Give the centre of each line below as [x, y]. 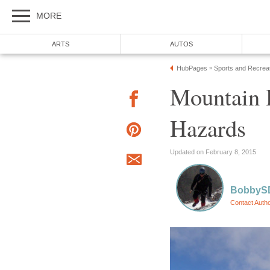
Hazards [208, 128]
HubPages [192, 68]
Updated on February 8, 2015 [213, 152]
